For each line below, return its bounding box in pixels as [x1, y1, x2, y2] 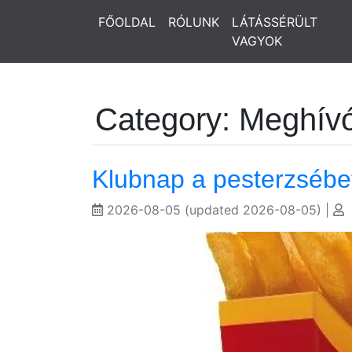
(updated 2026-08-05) [185, 202, 321, 218]
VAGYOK [232, 33, 282, 49]
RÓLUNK [168, 14, 219, 30]
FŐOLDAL [98, 14, 156, 30]
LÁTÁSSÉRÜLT [232, 14, 317, 30]
